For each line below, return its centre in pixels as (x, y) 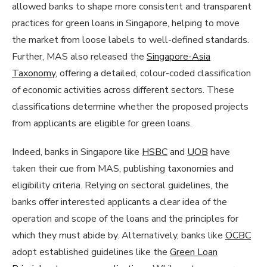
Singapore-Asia (178, 56)
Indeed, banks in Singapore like (77, 152)
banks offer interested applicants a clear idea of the (119, 202)
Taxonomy (34, 73)
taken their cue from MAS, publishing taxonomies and (123, 168)
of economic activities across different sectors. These (123, 90)
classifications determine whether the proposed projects (130, 106)
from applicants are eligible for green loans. (102, 123)
